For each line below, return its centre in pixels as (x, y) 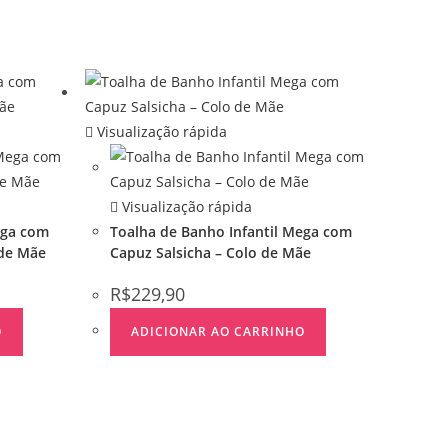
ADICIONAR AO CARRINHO (218, 331)
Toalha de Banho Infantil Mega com (231, 231)
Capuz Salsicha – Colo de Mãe (211, 252)
